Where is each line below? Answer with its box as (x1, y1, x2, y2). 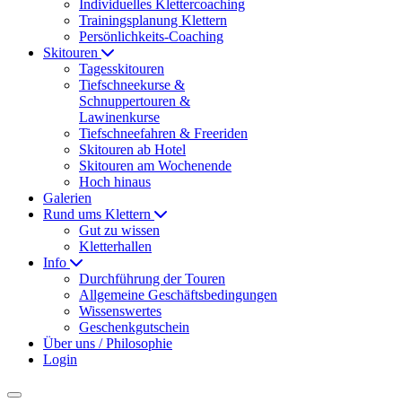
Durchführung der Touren (79, 271, 225, 287)
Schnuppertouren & (79, 93, 190, 109)
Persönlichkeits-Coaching (79, 29, 223, 45)
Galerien (43, 190, 92, 206)
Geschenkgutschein (79, 319, 189, 336)
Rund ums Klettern (43, 206, 154, 223)
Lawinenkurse (79, 109, 160, 126)
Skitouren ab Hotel (79, 142, 186, 158)
